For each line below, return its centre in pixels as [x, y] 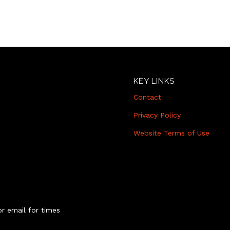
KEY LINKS [154, 81]
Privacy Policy [157, 115]
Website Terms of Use [172, 133]
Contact [148, 97]
